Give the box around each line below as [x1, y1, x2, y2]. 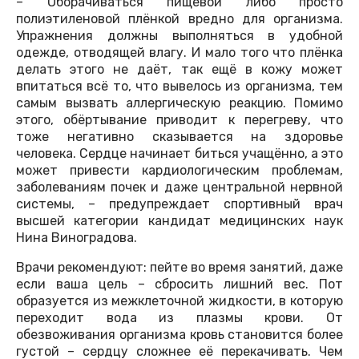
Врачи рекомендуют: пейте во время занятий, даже [16, 260, 343, 276]
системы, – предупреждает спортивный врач [16, 196, 343, 212]
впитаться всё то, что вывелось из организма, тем [16, 79, 343, 95]
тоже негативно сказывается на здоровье [16, 129, 343, 145]
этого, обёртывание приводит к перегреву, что [16, 112, 343, 128]
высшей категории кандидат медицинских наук [16, 213, 343, 229]
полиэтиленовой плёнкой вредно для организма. [16, 11, 343, 27]
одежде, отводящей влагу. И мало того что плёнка [16, 45, 343, 61]
